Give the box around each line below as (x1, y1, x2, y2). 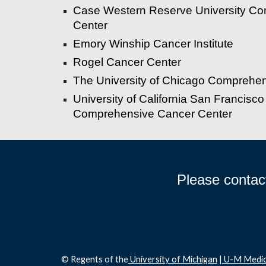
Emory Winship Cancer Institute (72, 37, 233, 50)
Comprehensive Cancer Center (72, 107, 232, 120)
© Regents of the (61, 254, 128, 264)
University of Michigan (128, 254, 217, 264)
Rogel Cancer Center (72, 56, 181, 68)
